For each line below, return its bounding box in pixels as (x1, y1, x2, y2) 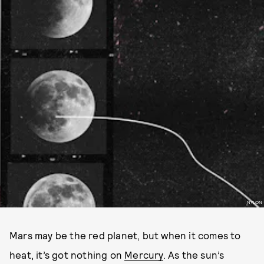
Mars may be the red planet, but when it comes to (9, 229, 241, 241)
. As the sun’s (163, 249, 225, 260)
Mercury (124, 249, 163, 260)
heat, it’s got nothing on (9, 249, 125, 260)
